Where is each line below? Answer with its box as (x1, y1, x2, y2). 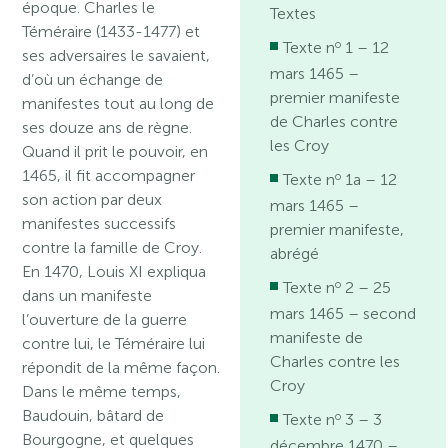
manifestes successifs (22, 214, 177, 233)
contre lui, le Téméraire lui (22, 334, 206, 353)
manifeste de (270, 328, 364, 347)
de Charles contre (270, 112, 399, 131)
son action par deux (22, 190, 163, 209)
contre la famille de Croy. (22, 238, 203, 257)
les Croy (270, 136, 330, 155)
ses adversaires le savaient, (22, 46, 211, 65)
